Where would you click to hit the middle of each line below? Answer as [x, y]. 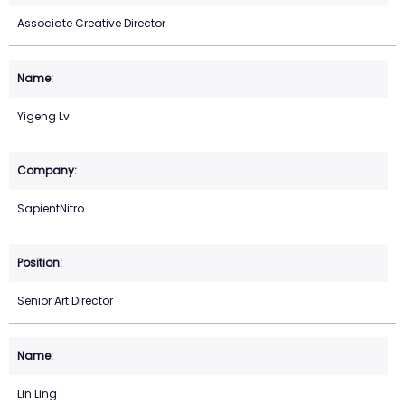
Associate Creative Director [91, 24]
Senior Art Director [65, 301]
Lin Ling [37, 394]
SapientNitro [51, 209]
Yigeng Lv [43, 117]
